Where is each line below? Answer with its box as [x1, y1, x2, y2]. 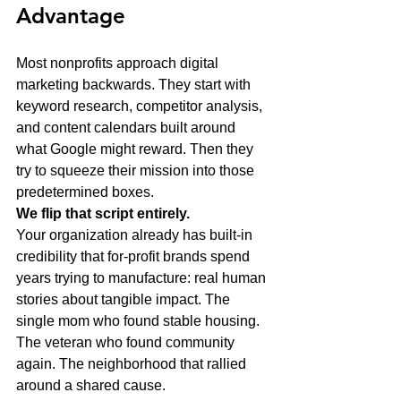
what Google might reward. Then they [16, 141, 257, 158]
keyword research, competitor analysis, [16, 98, 266, 115]
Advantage [16, 3, 125, 30]
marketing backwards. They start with [16, 77, 254, 93]
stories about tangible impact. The [16, 292, 234, 308]
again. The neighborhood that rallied [16, 356, 250, 372]
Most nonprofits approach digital [16, 55, 222, 72]
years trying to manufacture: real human [16, 270, 269, 286]
